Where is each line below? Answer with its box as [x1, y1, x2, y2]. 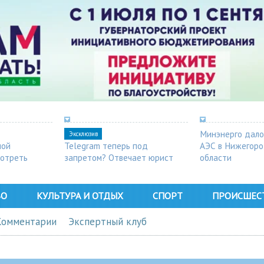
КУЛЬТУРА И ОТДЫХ [37, 189, 123, 202]
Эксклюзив [69, 129, 98, 138]
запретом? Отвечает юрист [64, 151, 173, 163]
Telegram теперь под [64, 139, 148, 151]
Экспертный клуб [68, 214, 147, 228]
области [200, 151, 232, 163]
